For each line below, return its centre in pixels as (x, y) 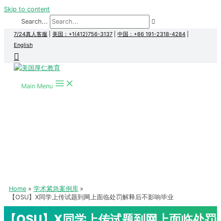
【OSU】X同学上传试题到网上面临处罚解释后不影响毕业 (91, 197)
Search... (35, 21)
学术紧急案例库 (56, 189)
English (23, 45)
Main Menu (37, 86)
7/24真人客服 (31, 34)
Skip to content (27, 9)
